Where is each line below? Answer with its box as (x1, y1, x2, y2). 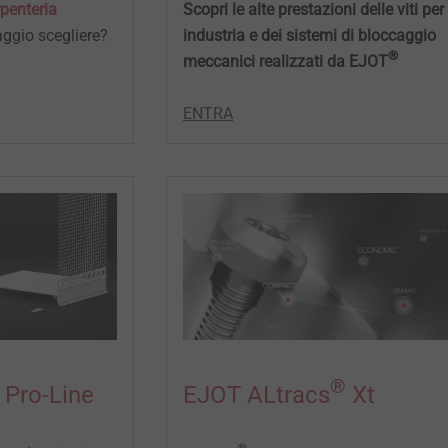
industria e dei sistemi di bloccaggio (182, 25, 436, 45)
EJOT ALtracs (182, 380, 330, 409)
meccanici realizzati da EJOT (182, 51, 388, 71)
